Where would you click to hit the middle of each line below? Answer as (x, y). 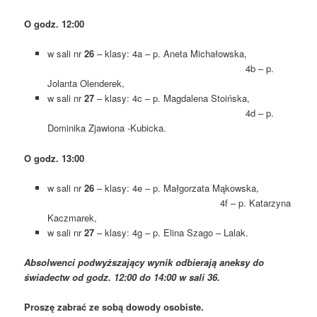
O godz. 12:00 (54, 24)
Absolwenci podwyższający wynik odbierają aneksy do (144, 262)
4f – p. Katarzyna (169, 202)
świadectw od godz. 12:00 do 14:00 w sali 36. (122, 277)
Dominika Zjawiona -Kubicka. (106, 128)
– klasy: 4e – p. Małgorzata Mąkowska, (192, 188)
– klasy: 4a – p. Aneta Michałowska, (191, 54)
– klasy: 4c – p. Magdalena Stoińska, (193, 98)
